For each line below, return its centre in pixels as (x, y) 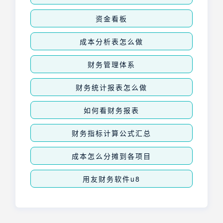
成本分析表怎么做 (111, 41)
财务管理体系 (111, 64)
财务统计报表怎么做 (111, 87)
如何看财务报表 (111, 110)
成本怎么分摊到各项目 (111, 156)
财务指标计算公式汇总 (111, 133)
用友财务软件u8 (111, 178)
